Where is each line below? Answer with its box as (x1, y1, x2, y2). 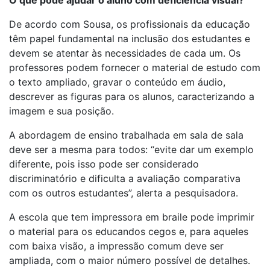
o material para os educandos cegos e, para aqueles (9, 225, 248, 237)
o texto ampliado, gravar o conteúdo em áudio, (9, 75, 225, 88)
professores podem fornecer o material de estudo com (9, 61, 260, 74)
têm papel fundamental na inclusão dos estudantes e (9, 32, 250, 45)
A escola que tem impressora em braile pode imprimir (9, 210, 254, 223)
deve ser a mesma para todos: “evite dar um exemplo (9, 143, 254, 155)
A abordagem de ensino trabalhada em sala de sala (9, 128, 243, 141)
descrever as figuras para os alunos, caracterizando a (9, 90, 254, 102)
